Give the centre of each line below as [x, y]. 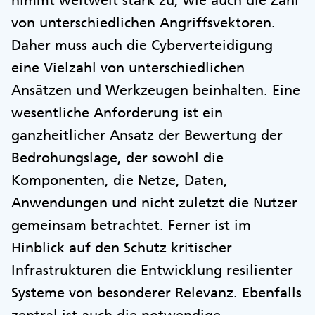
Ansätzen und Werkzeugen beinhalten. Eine [156, 90]
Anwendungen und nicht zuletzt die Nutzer [154, 202]
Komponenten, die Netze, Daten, [120, 180]
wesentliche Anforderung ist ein [117, 112]
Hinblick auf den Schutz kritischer [122, 247]
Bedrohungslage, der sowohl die [117, 157]
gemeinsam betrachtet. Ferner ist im [131, 225]
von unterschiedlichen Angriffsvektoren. [143, 22]
